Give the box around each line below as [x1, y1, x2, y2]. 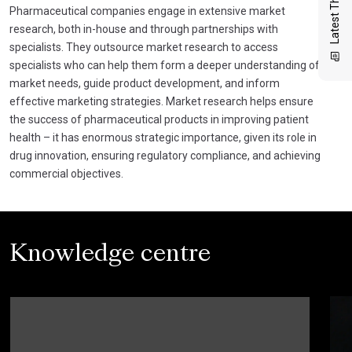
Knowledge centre [9, 244, 211, 266]
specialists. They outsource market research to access [9, 40, 278, 53]
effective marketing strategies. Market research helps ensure [9, 94, 313, 108]
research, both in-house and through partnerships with [9, 22, 278, 35]
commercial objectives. [9, 167, 123, 180]
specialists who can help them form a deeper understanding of [9, 58, 320, 71]
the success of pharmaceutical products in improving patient [9, 112, 309, 126]
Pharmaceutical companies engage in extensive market [9, 4, 285, 17]
